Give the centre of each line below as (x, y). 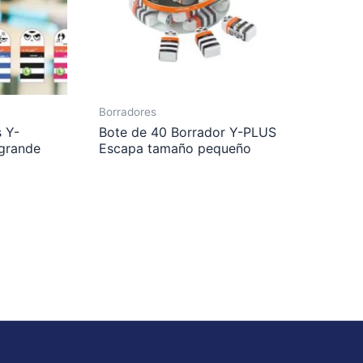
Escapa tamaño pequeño (175, 149)
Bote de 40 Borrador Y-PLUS (188, 132)
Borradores (128, 111)
